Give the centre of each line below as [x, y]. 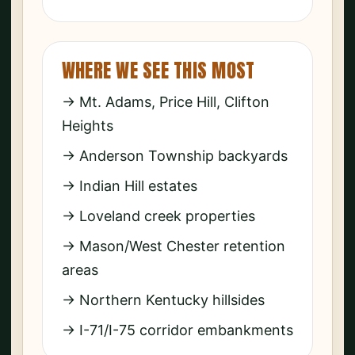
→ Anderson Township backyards [175, 156]
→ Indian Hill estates [130, 186]
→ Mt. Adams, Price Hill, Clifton [166, 102]
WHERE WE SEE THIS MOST [158, 71]
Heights [88, 126]
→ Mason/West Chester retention [174, 246]
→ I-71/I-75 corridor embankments [177, 330]
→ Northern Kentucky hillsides [163, 300]
